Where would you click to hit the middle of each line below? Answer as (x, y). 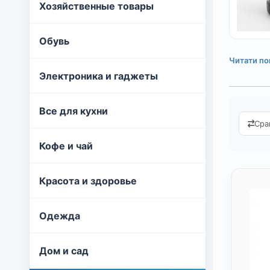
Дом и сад (64, 251)
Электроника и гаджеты (99, 76)
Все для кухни (74, 111)
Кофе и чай (66, 146)
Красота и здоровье (88, 181)
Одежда (60, 216)
